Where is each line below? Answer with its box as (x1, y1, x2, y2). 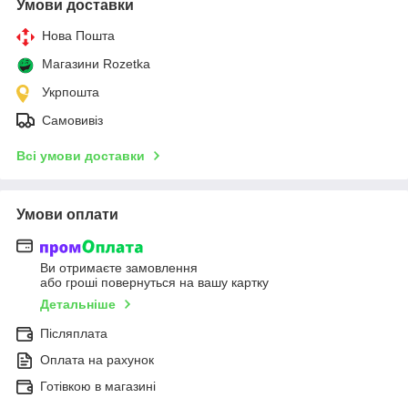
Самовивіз (42, 113, 103, 128)
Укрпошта (42, 85, 99, 100)
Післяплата (40, 325, 107, 341)
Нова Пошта (42, 28, 115, 44)
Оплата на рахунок (40, 352, 154, 367)
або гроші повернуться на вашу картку (40, 274, 269, 290)
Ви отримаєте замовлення (40, 260, 198, 275)
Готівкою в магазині (40, 378, 156, 393)
